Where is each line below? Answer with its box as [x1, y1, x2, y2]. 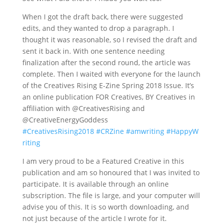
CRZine [100, 126, 124, 136]
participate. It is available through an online [22, 179, 169, 189]
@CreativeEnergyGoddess [22, 115, 108, 124]
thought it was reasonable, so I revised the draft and [22, 35, 197, 44]
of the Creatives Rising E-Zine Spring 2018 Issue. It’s [22, 81, 194, 90]
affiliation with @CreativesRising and [22, 104, 145, 113]
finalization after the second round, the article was [22, 58, 191, 67]
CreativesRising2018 [26, 126, 94, 136]
